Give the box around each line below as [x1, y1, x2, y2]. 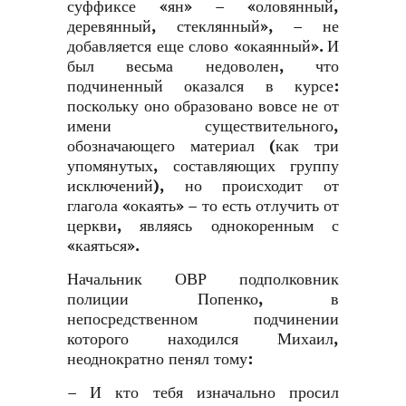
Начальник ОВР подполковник [67, 270, 339, 289]
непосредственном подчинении [67, 310, 339, 329]
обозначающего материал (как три [67, 137, 339, 156]
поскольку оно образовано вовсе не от [67, 97, 339, 116]
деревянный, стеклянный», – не [67, 17, 339, 36]
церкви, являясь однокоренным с [67, 217, 339, 236]
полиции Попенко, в [67, 290, 339, 309]
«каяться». [67, 237, 140, 256]
